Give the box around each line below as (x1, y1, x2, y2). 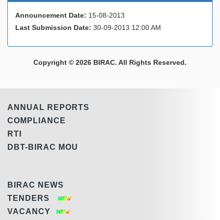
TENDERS (7, 193, 57, 202)
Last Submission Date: (15, 23, 91, 31)
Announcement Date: (15, 11, 86, 19)
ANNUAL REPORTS (7, 103, 89, 111)
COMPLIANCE (7, 116, 66, 125)
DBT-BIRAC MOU (7, 142, 78, 151)
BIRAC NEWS (7, 180, 64, 189)
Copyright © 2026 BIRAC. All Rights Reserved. (33, 58, 187, 66)
